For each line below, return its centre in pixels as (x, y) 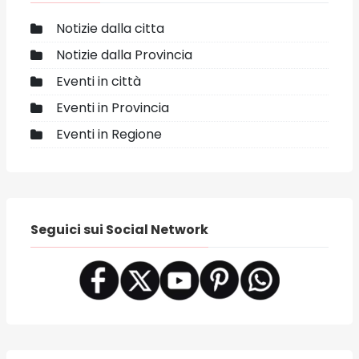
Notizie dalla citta (110, 29)
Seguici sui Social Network (119, 230)
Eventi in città (99, 82)
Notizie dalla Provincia (124, 55)
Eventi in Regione (109, 135)
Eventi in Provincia (113, 108)
